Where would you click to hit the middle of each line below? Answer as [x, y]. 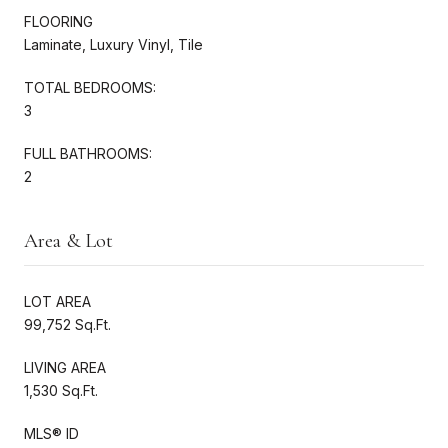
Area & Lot [68, 240]
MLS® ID [51, 433]
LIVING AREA [65, 367]
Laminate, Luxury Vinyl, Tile [113, 44]
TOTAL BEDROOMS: [90, 87]
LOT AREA [57, 301]
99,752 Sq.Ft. [67, 324]
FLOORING [58, 21]
